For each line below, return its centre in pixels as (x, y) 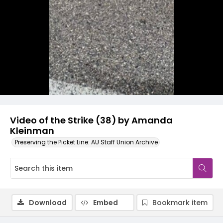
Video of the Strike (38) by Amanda (91, 120)
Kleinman (32, 131)
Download (48, 203)
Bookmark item (180, 203)
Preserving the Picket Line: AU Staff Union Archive (86, 142)
